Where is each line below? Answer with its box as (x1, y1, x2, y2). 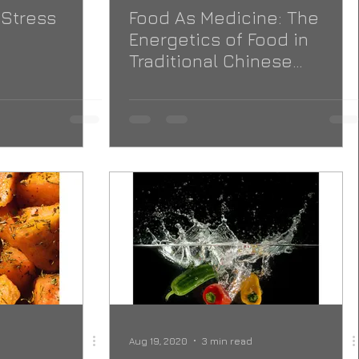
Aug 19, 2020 (129, 334, 188, 347)
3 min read (202, 334, 252, 347)
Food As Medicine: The (129, 7, 319, 28)
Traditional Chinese (129, 50, 292, 71)
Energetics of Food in (129, 29, 309, 50)
